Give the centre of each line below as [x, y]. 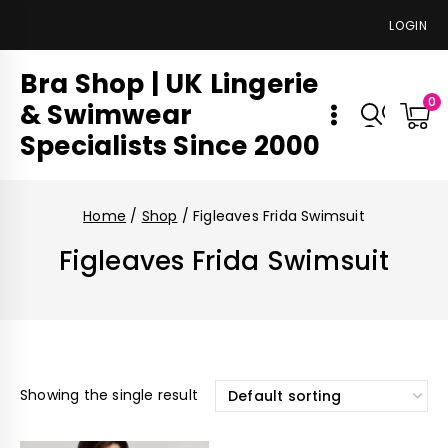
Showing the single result [109, 395]
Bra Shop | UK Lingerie [169, 83]
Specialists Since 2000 [170, 145]
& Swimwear [106, 114]
